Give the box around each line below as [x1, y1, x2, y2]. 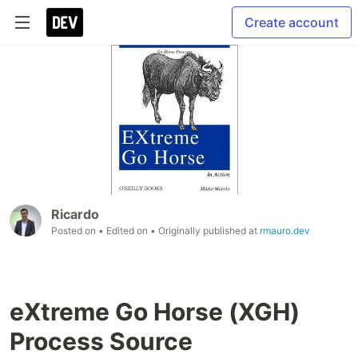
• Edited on [98, 225, 150, 237]
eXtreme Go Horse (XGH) [10, 297, 300, 327]
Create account [245, 14, 339, 30]
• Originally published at [150, 225, 260, 237]
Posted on [51, 225, 98, 237]
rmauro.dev [260, 225, 310, 237]
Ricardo [51, 206, 99, 223]
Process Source [10, 327, 193, 356]
